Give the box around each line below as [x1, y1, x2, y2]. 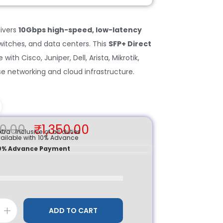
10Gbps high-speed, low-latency [18, 25, 142, 35]
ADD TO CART [49, 206, 98, 216]
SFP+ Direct [109, 39, 151, 49]
